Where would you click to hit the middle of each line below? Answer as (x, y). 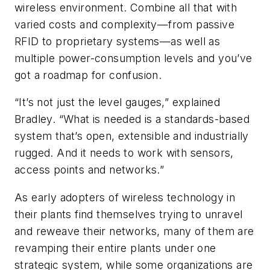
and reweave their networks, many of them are (134, 231)
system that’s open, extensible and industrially (132, 136)
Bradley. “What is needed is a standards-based (132, 119)
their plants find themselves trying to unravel (129, 214)
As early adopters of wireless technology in (125, 197)
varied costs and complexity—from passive (124, 24)
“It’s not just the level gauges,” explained (118, 102)
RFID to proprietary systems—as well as (118, 41)
